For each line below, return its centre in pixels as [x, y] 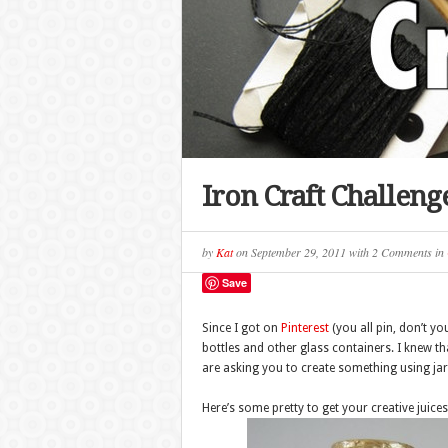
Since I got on [241, 328]
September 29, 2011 [299, 252]
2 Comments [401, 252]
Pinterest [304, 328]
